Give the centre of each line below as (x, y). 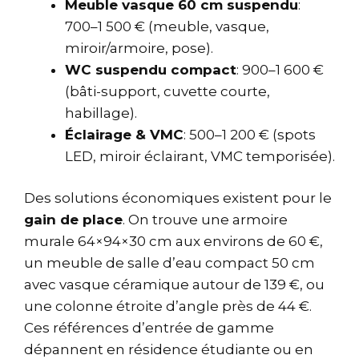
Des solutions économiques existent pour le (178, 198)
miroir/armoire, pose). (139, 48)
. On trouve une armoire (205, 220)
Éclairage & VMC (124, 134)
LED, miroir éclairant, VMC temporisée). (200, 156)
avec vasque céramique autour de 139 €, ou (174, 285)
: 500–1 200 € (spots (250, 134)
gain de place (73, 220)
